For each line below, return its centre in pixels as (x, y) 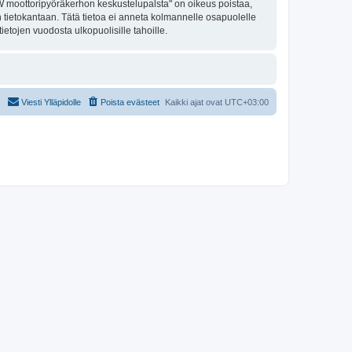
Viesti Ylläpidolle (51, 102)
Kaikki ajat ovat (195, 102)
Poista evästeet (130, 102)
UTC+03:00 (247, 102)
